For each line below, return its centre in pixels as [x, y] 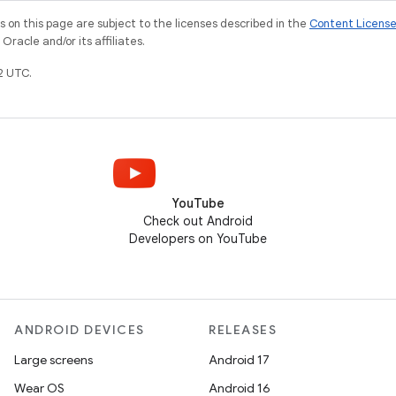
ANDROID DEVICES [80, 330]
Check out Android [198, 221]
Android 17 [239, 360]
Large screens [53, 360]
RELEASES [243, 330]
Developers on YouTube [198, 239]
